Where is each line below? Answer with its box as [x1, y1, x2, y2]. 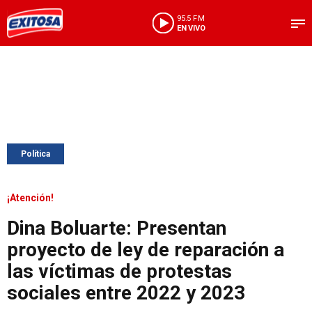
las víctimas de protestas [7, 260, 232, 283]
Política [21, 149, 50, 159]
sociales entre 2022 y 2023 [7, 281, 245, 304]
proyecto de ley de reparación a [7, 238, 284, 261]
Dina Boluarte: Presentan [7, 217, 226, 240]
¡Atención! [7, 192, 54, 203]
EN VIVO [176, 23, 205, 33]
